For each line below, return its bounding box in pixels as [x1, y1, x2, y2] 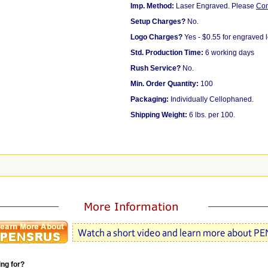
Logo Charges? [130, 33, 182, 41]
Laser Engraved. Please [174, 2, 256, 10]
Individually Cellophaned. [169, 95, 254, 103]
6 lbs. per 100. [187, 111, 235, 119]
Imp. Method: [130, 2, 174, 10]
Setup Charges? [130, 17, 185, 26]
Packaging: [130, 95, 169, 103]
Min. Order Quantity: [130, 80, 199, 88]
